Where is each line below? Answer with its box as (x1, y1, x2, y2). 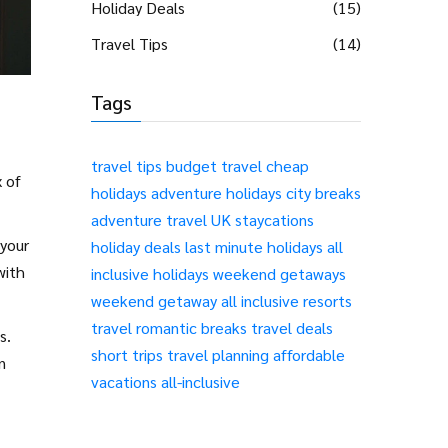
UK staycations (211, 209, 314, 230)
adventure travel (91, 209, 207, 230)
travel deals (251, 317, 333, 338)
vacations (91, 371, 157, 392)
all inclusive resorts (221, 290, 352, 311)
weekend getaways (213, 263, 346, 284)
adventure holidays (151, 182, 282, 203)
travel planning (167, 344, 269, 365)
